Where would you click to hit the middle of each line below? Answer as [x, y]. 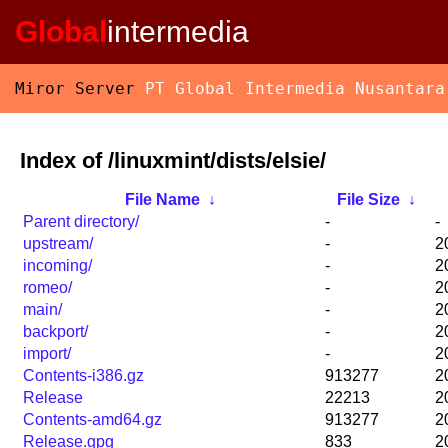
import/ [47, 354]
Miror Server [80, 88]
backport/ [55, 332]
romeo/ [47, 288]
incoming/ [57, 266]
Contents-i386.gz [83, 376]
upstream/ [58, 244]
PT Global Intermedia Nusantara [295, 88]
